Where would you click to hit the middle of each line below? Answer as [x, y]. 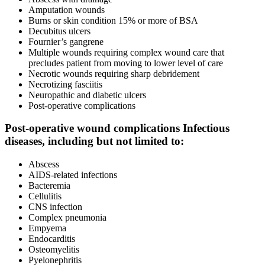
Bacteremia [49, 186]
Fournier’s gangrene [66, 41]
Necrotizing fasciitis [65, 84]
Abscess [44, 164]
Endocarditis [52, 239]
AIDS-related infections [73, 175]
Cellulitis [45, 196]
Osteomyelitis [54, 250]
